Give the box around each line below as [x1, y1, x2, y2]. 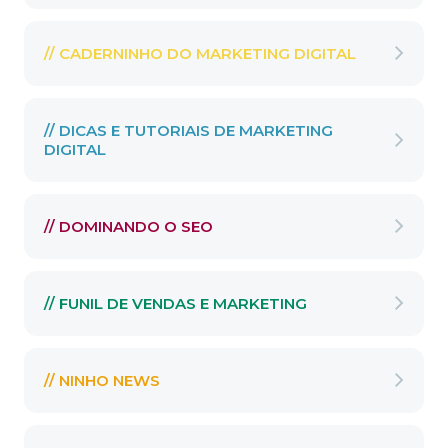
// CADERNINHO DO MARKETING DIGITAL [44, 44, 356, 64]
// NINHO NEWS [44, 371, 160, 391]
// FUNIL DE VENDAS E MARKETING [44, 294, 307, 314]
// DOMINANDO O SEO [44, 217, 213, 237]
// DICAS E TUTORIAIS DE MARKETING [44, 121, 333, 141]
